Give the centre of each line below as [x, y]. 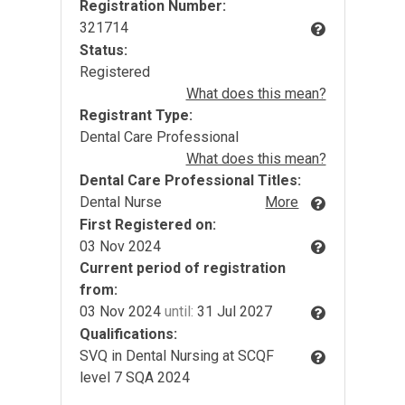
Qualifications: [128, 334]
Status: [103, 50]
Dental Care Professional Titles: [190, 180]
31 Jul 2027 [232, 312]
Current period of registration [182, 268]
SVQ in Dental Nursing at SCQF [176, 356]
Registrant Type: [136, 115]
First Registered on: [147, 224]
